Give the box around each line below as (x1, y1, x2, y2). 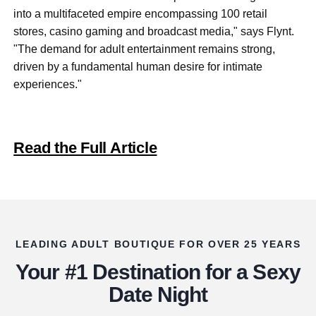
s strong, (233, 43, 276, 56)
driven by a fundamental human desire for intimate (13, 61, 263, 73)
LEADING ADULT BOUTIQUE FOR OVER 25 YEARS (15, 239, 301, 250)
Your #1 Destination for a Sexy (16, 259, 300, 284)
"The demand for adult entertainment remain (13, 43, 233, 56)
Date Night (108, 281, 208, 306)
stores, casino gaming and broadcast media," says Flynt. (13, 25, 295, 38)
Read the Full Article (13, 139, 157, 157)
